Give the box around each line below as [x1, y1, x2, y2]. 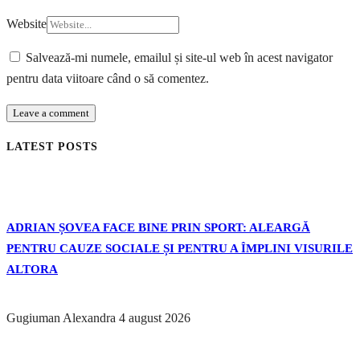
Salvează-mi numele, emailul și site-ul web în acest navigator [26, 50, 333, 64]
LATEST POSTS [6, 139, 98, 153]
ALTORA [6, 262, 58, 276]
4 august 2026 [119, 310, 190, 325]
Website [6, 16, 47, 31]
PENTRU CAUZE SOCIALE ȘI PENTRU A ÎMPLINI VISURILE [6, 241, 353, 255]
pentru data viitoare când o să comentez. [6, 71, 209, 85]
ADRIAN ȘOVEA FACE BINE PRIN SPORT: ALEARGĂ [6, 220, 310, 234]
